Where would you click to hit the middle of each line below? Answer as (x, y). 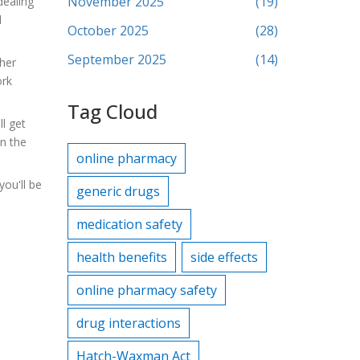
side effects (224, 257)
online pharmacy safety (146, 290)
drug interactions (128, 323)
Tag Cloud (112, 111)
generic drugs (118, 191)
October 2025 (108, 31)
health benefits (121, 257)
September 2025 (117, 59)
